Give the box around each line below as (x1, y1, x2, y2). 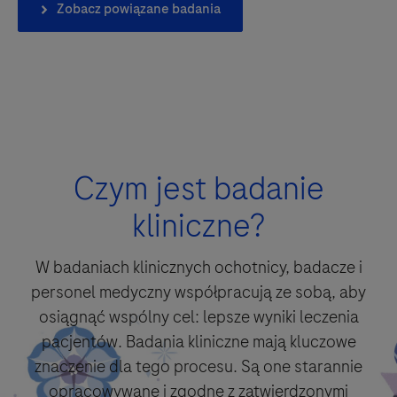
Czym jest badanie (73, 165, 324, 211)
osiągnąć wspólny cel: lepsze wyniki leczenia (38, 304, 359, 329)
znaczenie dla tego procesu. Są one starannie (35, 354, 362, 378)
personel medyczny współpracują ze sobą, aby (31, 279, 366, 304)
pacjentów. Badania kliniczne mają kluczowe (41, 329, 356, 354)
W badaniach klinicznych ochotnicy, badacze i (35, 254, 362, 279)
